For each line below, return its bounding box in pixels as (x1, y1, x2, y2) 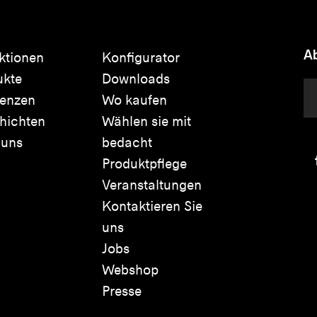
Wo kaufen (102, 91, 167, 108)
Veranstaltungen (102, 176, 202, 193)
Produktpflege (102, 155, 187, 172)
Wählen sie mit (102, 113, 191, 129)
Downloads (102, 70, 170, 87)
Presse (102, 282, 142, 299)
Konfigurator (102, 49, 180, 66)
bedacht (102, 134, 152, 151)
